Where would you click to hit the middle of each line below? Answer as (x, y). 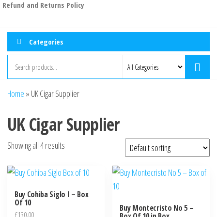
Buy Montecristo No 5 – (157, 208)
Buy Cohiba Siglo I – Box (52, 194)
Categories (46, 41)
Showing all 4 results (36, 146)
